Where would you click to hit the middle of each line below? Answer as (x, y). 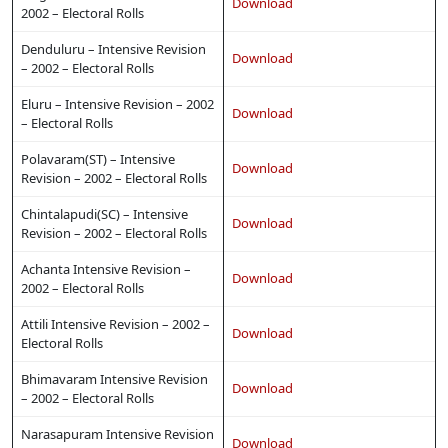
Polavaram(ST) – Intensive (98, 159)
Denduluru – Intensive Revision (113, 49)
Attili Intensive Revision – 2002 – (115, 324)
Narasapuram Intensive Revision (117, 434)
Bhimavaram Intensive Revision (114, 379)
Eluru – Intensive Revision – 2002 (117, 104)
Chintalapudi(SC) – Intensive (104, 214)
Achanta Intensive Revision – (106, 269)
